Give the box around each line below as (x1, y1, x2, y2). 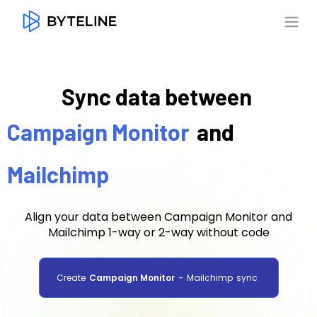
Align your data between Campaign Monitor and (25, 209, 292, 225)
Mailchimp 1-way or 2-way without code (47, 224, 270, 241)
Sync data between (62, 83, 252, 110)
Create (56, 272, 86, 284)
